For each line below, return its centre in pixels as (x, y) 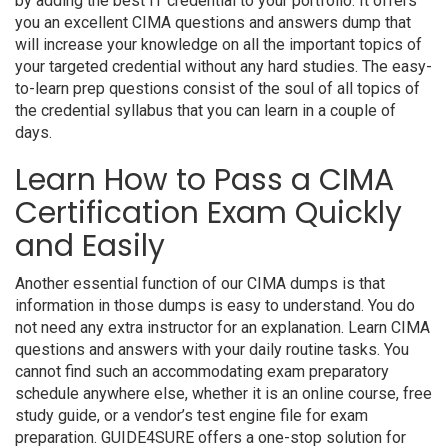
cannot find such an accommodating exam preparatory (202, 371)
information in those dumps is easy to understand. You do (215, 305)
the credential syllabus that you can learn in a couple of (205, 110)
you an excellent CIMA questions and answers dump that (213, 22)
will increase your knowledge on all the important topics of (218, 44)
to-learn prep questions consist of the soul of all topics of (217, 88)
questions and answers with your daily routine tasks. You (212, 349)
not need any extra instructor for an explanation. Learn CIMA (222, 327)
